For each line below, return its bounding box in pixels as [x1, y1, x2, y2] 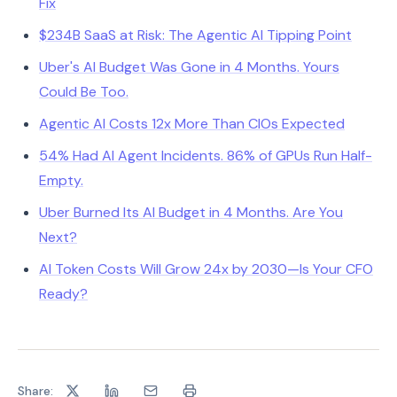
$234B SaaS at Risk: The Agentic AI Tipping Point [39, 26, 352, 44]
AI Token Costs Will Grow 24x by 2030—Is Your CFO [39, 260, 373, 278]
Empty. [39, 171, 83, 190]
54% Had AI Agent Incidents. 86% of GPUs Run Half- [39, 146, 372, 165]
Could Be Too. [39, 82, 128, 101]
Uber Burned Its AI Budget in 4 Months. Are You [39, 203, 343, 222]
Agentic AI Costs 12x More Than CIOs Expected [39, 114, 345, 133]
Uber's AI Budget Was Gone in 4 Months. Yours [39, 58, 339, 76]
